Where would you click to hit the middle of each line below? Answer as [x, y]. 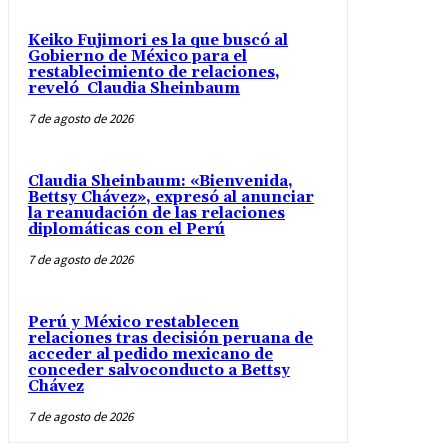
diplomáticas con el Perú [126, 229]
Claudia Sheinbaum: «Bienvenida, [160, 181]
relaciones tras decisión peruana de [170, 338]
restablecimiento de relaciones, [154, 72]
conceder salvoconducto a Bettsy [159, 370]
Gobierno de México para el [137, 56]
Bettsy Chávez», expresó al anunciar [171, 197]
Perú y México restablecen [133, 322]
